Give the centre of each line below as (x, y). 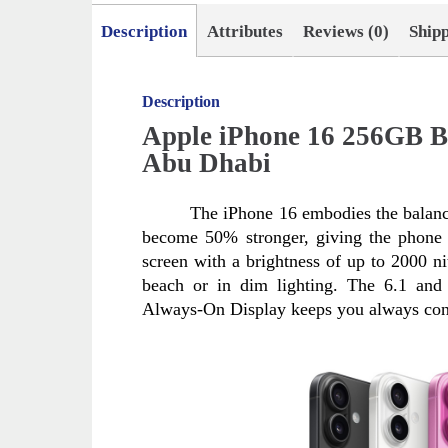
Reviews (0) (346, 32)
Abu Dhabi (207, 163)
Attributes (245, 32)
